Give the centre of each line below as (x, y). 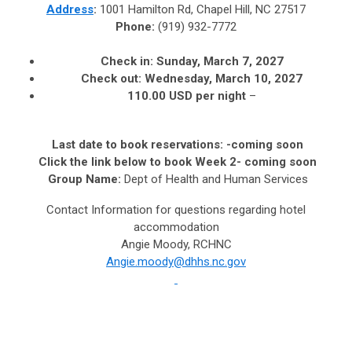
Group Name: (84, 179)
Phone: (137, 26)
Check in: (126, 61)
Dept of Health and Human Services (214, 179)
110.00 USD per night (188, 95)
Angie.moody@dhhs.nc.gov (176, 261)
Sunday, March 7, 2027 (220, 61)
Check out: (111, 78)
